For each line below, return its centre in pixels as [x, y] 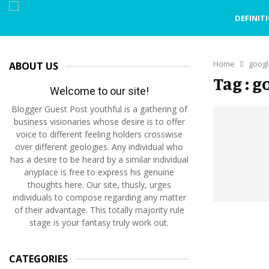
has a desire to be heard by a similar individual [99, 159]
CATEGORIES [38, 259]
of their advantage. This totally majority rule [99, 210]
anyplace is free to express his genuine [99, 172]
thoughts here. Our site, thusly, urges [99, 185]
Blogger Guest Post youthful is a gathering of [99, 109]
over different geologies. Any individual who [99, 147]
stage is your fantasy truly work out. [99, 222]
